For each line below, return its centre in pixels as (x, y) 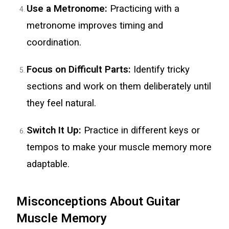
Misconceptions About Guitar (99, 201)
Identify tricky (161, 70)
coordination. (54, 42)
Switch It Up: (54, 130)
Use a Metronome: (67, 9)
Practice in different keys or (141, 130)
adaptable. (48, 164)
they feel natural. (62, 103)
